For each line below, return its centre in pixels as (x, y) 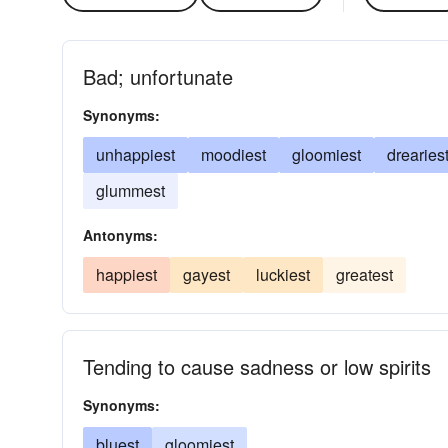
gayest (206, 274)
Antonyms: (120, 235)
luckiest (283, 274)
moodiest (233, 154)
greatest (364, 274)
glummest (130, 190)
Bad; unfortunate (158, 76)
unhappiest (135, 154)
